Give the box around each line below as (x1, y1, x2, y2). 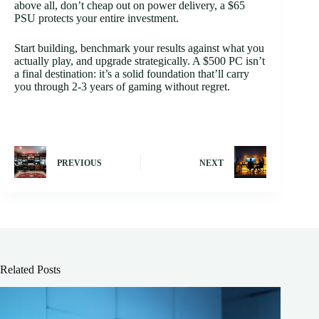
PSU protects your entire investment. (14, 12, 179, 25)
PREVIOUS (57, 157, 102, 168)
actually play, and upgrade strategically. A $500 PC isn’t (14, 55, 265, 68)
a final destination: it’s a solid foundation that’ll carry (14, 68, 249, 80)
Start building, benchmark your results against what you (14, 42, 264, 55)
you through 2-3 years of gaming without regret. (14, 80, 230, 93)
